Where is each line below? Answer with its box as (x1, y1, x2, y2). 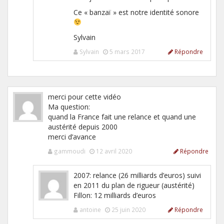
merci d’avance (48, 131, 96, 141)
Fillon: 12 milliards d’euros (73, 190, 156, 200)
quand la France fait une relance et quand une (48, 111, 196, 121)
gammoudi (54, 146, 85, 155)
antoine (79, 205, 101, 213)
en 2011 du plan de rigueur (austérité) (73, 180, 194, 190)
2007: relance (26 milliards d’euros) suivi (73, 170, 201, 180)
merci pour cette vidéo (48, 91, 121, 101)
